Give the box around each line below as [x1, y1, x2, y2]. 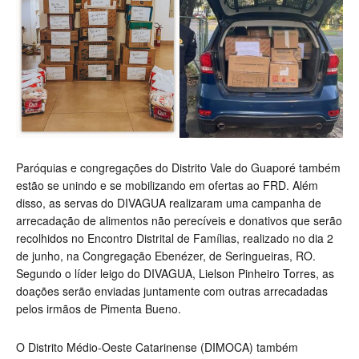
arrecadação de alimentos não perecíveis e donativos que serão [16, 212, 342, 229]
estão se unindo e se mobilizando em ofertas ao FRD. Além [16, 177, 318, 194]
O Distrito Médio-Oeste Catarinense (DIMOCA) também [16, 339, 298, 356]
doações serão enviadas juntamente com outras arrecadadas [16, 283, 328, 300]
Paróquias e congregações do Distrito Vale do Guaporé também [16, 159, 341, 176]
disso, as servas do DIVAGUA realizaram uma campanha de [16, 195, 321, 212]
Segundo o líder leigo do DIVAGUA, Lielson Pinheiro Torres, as [16, 265, 334, 282]
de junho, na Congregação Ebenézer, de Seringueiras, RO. [16, 248, 316, 264]
